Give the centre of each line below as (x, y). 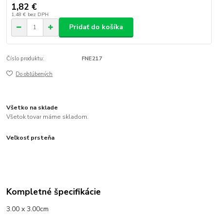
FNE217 (92, 58)
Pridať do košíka (96, 27)
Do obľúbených (34, 74)
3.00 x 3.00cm (28, 209)
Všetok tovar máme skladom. (48, 117)
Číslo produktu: (26, 58)
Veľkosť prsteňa (31, 138)
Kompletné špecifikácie (54, 191)
